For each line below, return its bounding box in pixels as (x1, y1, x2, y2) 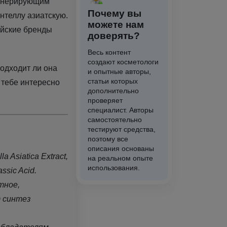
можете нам (87, 19, 144, 30)
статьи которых (87, 77, 138, 85)
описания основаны (87, 144, 154, 153)
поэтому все (87, 134, 128, 143)
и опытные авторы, (87, 67, 151, 75)
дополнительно (87, 86, 139, 95)
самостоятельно (87, 115, 142, 124)
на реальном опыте (87, 154, 153, 162)
